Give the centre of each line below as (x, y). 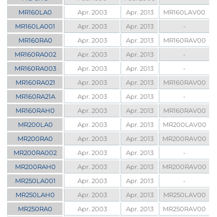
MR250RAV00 (185, 209)
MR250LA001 (35, 181)
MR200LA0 (35, 125)
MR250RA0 (35, 209)
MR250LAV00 (184, 195)
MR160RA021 (35, 83)
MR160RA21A (35, 97)
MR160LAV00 (185, 12)
